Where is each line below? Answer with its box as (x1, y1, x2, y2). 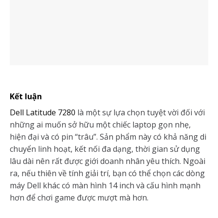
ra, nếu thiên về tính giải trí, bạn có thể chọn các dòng (10, 168, 205, 179)
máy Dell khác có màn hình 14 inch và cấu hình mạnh (10, 180, 200, 191)
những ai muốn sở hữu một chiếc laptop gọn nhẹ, (10, 119, 191, 130)
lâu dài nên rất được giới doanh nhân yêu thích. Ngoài (10, 156, 205, 167)
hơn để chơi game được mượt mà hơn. (10, 192, 148, 203)
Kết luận (10, 91, 42, 102)
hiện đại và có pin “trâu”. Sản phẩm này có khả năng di (10, 131, 206, 143)
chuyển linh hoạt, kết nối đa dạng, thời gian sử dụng (10, 144, 200, 155)
